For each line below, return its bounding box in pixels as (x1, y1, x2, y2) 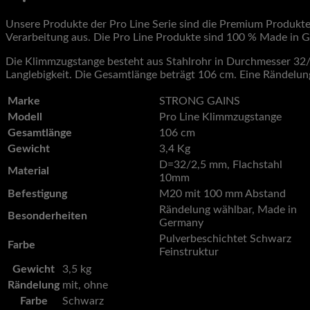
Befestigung (8, 188, 70, 199)
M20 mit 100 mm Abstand (159, 188, 286, 199)
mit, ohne (62, 279, 108, 291)
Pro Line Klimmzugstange (159, 111, 282, 122)
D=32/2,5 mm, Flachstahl (159, 158, 282, 170)
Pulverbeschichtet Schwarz (159, 232, 291, 244)
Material (8, 165, 49, 176)
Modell (8, 111, 42, 122)
